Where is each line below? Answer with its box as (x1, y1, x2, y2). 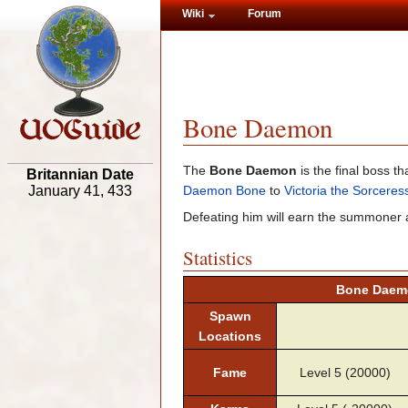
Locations (199, 329, 261, 344)
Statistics (183, 244, 252, 270)
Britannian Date (26, 167, 134, 183)
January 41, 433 (28, 183, 132, 199)
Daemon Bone (183, 182, 266, 198)
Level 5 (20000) (299, 365, 391, 381)
